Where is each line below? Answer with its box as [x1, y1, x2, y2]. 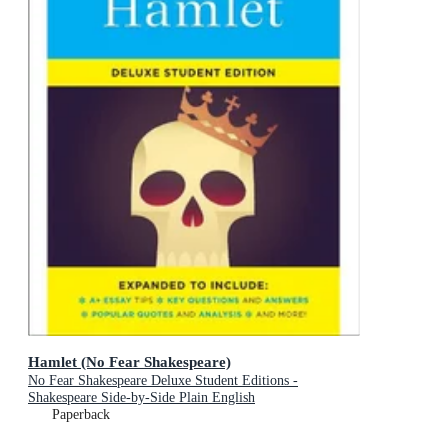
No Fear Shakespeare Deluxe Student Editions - [28, 373, 298, 389]
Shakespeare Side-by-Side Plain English [28, 390, 255, 406]
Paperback [52, 407, 110, 423]
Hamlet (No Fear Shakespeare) [28, 353, 231, 371]
